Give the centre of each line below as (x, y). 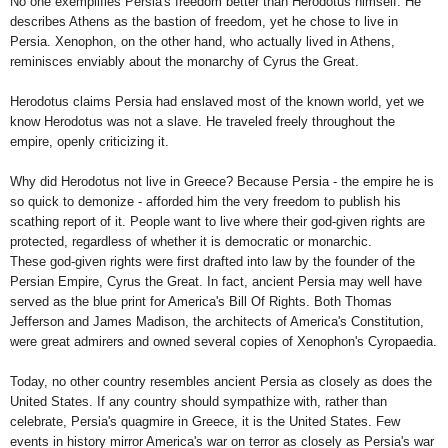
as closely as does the (364, 381)
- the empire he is (381, 181)
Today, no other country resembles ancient (135, 381)
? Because (259, 181)
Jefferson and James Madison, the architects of (150, 321)
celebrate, (40, 421)
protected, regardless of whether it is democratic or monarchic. (191, 241)
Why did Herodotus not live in (97, 181)
